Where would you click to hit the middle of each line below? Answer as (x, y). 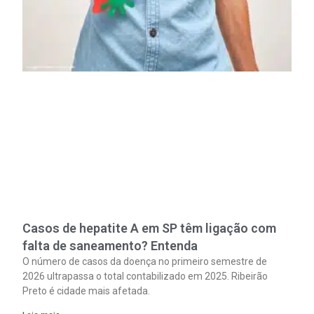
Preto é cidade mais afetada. (87, 291)
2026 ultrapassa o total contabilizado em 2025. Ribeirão (145, 277)
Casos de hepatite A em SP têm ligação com (150, 228)
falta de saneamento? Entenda (110, 246)
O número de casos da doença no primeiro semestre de (145, 262)
